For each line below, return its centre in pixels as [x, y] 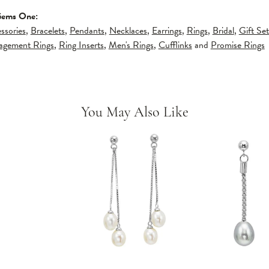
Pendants [87, 31]
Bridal [223, 31]
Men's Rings [131, 45]
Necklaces [128, 31]
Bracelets [47, 31]
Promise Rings [237, 45]
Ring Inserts [81, 45]
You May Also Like [134, 113]
